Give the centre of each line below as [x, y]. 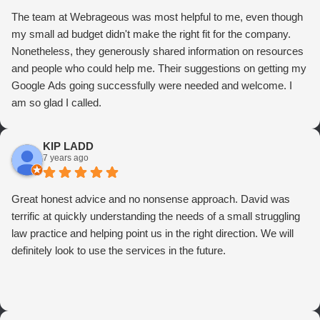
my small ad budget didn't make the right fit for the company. [151, 34]
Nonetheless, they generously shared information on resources [157, 51]
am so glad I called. [56, 103]
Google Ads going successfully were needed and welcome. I [152, 86]
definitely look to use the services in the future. [119, 251]
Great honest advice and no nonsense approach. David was [151, 199]
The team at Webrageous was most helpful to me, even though [157, 17]
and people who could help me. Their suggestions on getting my [159, 69]
